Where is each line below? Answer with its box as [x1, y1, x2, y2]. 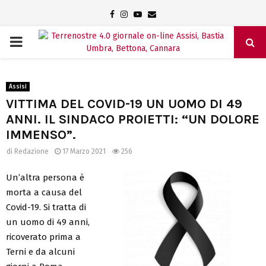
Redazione [14, 147, 49, 156]
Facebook [114, 9, 150, 19]
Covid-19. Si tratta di [6, 201, 86, 213]
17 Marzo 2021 [62, 147, 106, 156]
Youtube [141, 9, 172, 19]
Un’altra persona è [6, 172, 84, 183]
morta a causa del [6, 186, 82, 198]
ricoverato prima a [6, 231, 81, 242]
